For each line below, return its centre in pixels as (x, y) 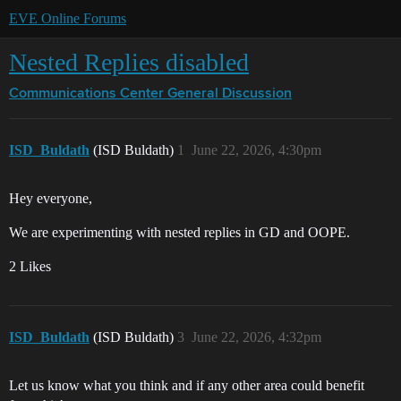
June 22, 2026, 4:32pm (256, 337)
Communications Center (86, 94)
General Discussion (230, 94)
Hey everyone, (51, 198)
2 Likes (30, 266)
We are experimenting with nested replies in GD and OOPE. (179, 232)
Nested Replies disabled (129, 62)
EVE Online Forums (68, 18)
